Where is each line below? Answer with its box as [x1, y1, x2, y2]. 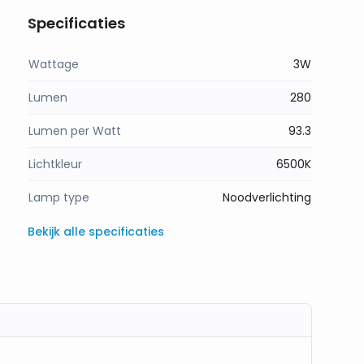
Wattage [28, 56, 79, 72]
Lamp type [28, 189, 89, 206]
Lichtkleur [28, 156, 82, 172]
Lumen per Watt [28, 123, 121, 139]
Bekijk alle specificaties [28, 223, 164, 240]
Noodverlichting [223, 189, 311, 206]
